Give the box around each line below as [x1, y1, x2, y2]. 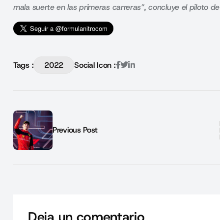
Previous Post [53, 125, 98, 135]
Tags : [13, 59, 34, 70]
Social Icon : [74, 59, 116, 70]
